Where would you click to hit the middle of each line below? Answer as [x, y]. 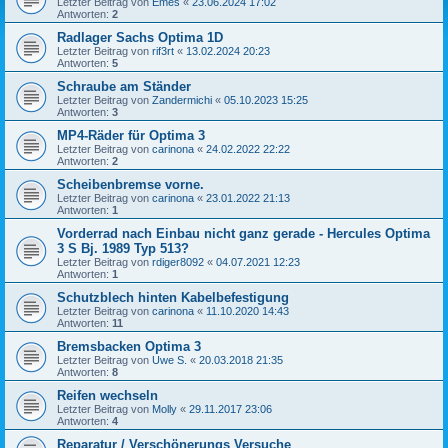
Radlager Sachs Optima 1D [140, 37]
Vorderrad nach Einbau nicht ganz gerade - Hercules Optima [243, 233]
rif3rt [163, 50]
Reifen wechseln [107, 395]
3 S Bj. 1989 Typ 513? [123, 248]
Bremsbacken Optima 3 [129, 346]
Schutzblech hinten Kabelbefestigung [173, 297]
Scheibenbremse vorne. [130, 184]
